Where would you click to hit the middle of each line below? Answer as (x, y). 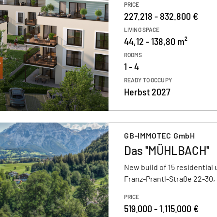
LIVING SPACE (142, 30)
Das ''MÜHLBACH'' (167, 150)
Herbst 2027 (147, 92)
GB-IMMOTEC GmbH (160, 135)
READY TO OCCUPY (148, 80)
